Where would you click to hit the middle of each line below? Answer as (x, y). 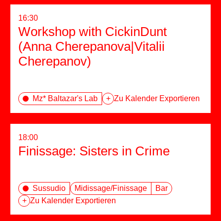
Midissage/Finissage (111, 188)
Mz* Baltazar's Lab (65, 99)
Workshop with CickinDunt (92, 32)
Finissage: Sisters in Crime (94, 151)
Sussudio (49, 188)
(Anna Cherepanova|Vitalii (92, 47)
